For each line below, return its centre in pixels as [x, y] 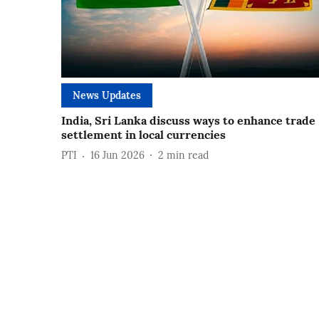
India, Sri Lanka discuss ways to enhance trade [188, 120]
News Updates [107, 95]
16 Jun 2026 [117, 156]
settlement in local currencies [143, 134]
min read [188, 156]
